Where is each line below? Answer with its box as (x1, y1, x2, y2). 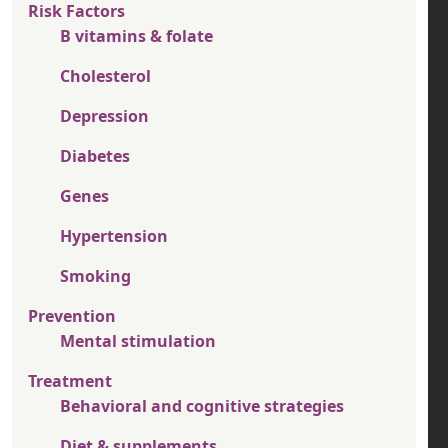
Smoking (60, 265, 131, 288)
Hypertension (60, 225, 168, 248)
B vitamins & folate (60, 25, 213, 48)
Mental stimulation (60, 330, 216, 353)
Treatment (28, 370, 112, 393)
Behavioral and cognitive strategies (60, 395, 344, 418)
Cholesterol (60, 65, 151, 88)
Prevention (28, 305, 116, 328)
